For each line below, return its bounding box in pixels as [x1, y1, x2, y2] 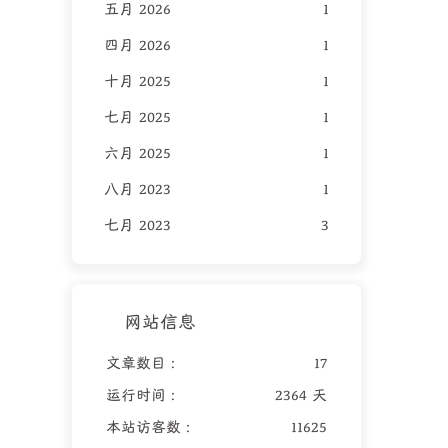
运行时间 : [105, 386, 175, 405]
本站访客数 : [105, 418, 190, 437]
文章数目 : [105, 354, 175, 373]
